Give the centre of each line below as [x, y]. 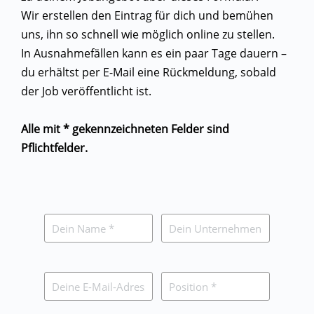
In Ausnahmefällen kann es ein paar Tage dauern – [154, 53]
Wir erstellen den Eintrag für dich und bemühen [147, 15]
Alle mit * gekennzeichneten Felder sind [125, 129]
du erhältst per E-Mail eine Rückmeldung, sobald [149, 72]
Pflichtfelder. [54, 148]
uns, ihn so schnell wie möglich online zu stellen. [148, 34]
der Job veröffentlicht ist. [86, 91]
